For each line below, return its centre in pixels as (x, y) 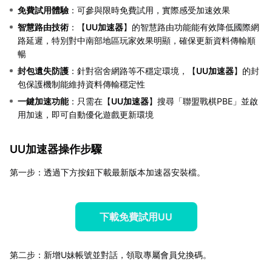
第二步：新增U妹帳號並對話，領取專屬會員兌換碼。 (110, 254)
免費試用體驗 (43, 10)
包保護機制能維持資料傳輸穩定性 (81, 84)
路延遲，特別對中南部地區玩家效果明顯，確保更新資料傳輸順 (137, 40)
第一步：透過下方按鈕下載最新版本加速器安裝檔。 (107, 172)
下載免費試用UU (136, 216)
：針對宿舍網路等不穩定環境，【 (132, 70)
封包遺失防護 (43, 70)
